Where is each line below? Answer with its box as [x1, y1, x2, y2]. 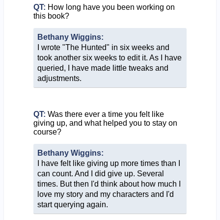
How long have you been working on [45, 2, 175, 11]
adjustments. [37, 74, 82, 82]
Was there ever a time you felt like [45, 110, 164, 118]
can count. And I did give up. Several [37, 169, 164, 178]
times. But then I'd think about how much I [37, 179, 181, 188]
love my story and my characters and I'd [37, 190, 174, 198]
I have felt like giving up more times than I [37, 159, 180, 167]
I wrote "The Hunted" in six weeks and [37, 43, 169, 52]
